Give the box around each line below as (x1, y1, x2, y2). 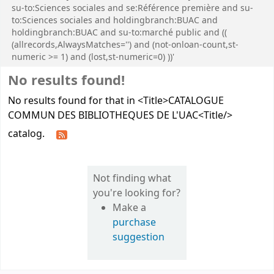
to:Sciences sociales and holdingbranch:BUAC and (12, 14, 218, 27)
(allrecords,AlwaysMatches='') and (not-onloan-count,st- (12, 39, 239, 51)
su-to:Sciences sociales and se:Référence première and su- (12, 2, 253, 15)
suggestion (113, 230, 165, 245)
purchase (113, 215, 157, 230)
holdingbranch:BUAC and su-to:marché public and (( (12, 26, 227, 39)
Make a (113, 201, 147, 215)
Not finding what (93, 171, 172, 186)
